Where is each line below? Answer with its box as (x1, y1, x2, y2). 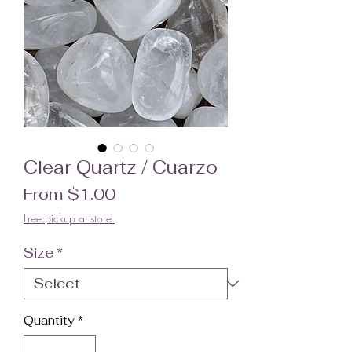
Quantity (24, 312, 75, 328)
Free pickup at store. (24, 210, 115, 225)
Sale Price (115, 182, 196, 203)
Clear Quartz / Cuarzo (24, 155, 218, 179)
